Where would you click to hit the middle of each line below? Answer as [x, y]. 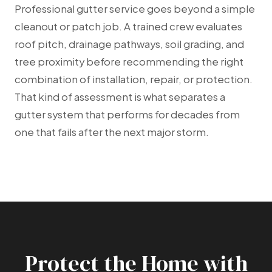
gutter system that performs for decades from [127, 115]
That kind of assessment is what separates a [120, 97]
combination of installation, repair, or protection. [134, 80]
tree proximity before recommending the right [129, 62]
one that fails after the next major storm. [112, 132]
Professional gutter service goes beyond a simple [135, 9]
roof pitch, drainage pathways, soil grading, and [129, 44]
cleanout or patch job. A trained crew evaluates [128, 27]
